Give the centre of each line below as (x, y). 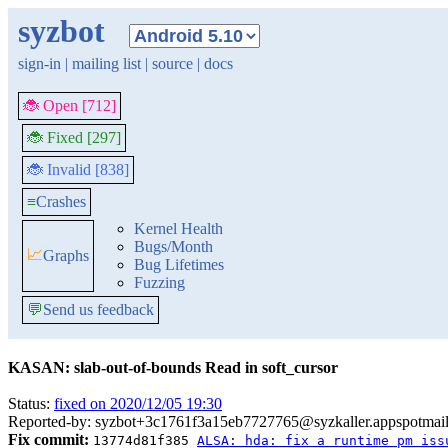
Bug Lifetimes (179, 264)
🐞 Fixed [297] (74, 137)
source (172, 63)
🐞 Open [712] (69, 105)
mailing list (106, 63)
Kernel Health (178, 228)
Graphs (66, 255)
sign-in (39, 63)
